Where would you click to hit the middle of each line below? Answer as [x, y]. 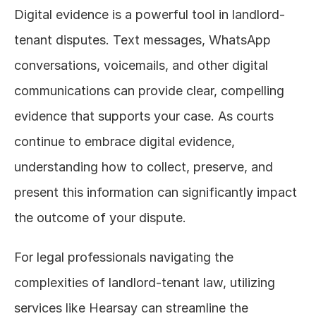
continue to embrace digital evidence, [124, 141]
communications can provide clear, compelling [149, 91]
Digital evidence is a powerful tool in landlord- [150, 14]
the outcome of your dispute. [100, 218]
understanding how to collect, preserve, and [144, 167]
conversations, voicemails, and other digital [141, 65]
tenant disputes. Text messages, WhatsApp [142, 40]
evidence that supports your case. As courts [144, 116]
